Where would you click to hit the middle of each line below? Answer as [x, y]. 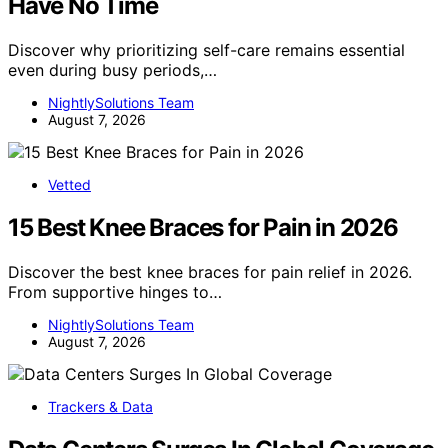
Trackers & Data [100, 406]
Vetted [69, 184]
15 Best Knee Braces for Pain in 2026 [203, 227]
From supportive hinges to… [115, 291]
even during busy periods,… [112, 69]
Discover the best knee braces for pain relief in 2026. [210, 271]
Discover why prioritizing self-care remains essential [206, 49]
